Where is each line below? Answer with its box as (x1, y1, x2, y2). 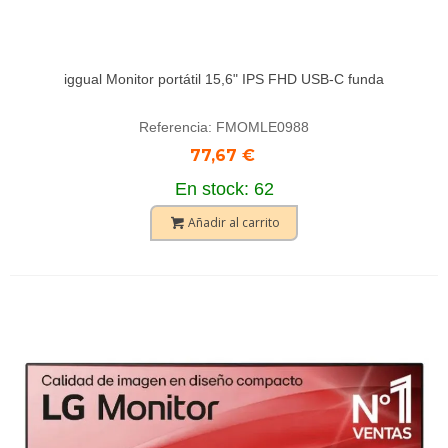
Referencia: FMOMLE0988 (139, 119, 309, 135)
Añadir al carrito (188, 214, 280, 231)
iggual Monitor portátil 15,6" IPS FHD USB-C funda (64, 71, 384, 87)
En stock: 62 (174, 179, 274, 199)
